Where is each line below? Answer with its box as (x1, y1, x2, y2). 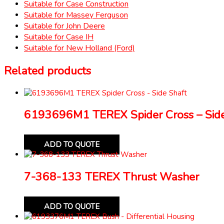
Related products (4, 62, 91, 78)
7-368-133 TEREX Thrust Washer (24, 168, 199, 184)
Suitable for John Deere (24, 20, 105, 32)
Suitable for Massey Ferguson (24, 9, 128, 21)
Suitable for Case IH (24, 31, 93, 43)
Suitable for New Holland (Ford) (24, 42, 135, 54)
